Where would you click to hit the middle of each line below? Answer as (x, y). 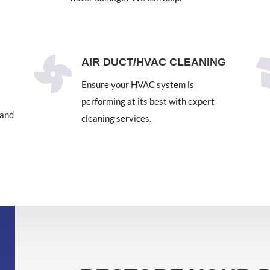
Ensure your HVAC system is (137, 85)
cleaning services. (116, 118)
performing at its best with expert (148, 102)
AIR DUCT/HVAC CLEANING (153, 62)
